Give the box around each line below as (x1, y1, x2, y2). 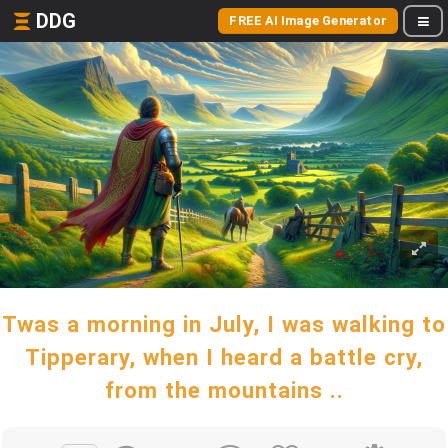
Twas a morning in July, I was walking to (2, 311, 446, 337)
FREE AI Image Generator (229, 13, 387, 28)
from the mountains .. (104, 377, 344, 403)
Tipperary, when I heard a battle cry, (25, 344, 423, 370)
